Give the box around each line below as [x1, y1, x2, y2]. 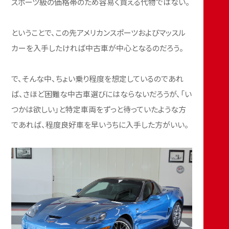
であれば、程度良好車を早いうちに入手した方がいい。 [11, 119, 189, 130]
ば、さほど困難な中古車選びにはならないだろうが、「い [11, 88, 192, 99]
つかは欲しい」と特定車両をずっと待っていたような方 [11, 103, 187, 114]
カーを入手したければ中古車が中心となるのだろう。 [11, 42, 184, 53]
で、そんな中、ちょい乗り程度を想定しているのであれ [11, 73, 184, 84]
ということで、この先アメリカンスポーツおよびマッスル [11, 27, 186, 38]
